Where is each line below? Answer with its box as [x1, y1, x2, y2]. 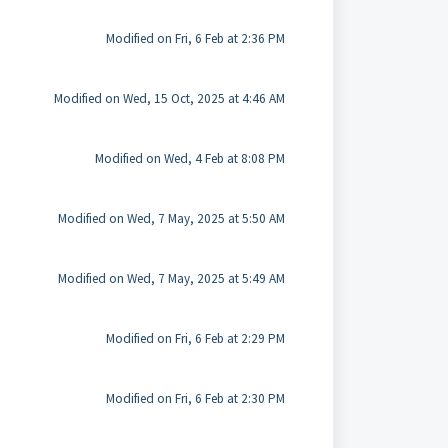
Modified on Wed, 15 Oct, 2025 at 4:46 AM [53, 90, 285, 107]
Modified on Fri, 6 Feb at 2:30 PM [105, 390, 285, 407]
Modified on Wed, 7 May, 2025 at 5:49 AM [57, 270, 285, 287]
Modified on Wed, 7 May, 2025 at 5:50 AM [57, 210, 285, 227]
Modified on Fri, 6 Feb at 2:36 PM [105, 30, 285, 47]
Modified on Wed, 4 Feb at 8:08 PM [94, 150, 285, 167]
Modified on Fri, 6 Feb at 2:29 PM [105, 330, 285, 347]
